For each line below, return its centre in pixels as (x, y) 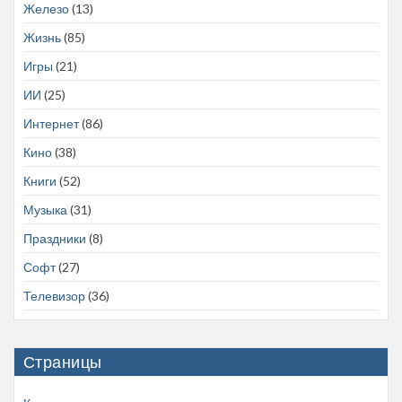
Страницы (63, 362)
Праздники (55, 239)
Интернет (51, 124)
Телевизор (54, 296)
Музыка (45, 210)
